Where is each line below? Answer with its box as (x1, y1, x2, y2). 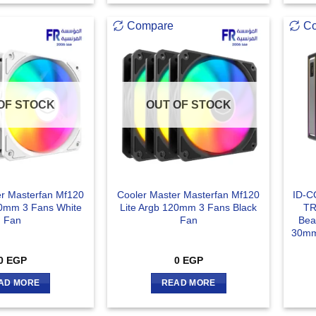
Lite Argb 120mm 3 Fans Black (120, 202, 257, 214)
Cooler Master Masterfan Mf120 (117, 189, 260, 201)
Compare (127, 20, 174, 32)
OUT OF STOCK (145, 99, 231, 111)
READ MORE (161, 279, 216, 288)
